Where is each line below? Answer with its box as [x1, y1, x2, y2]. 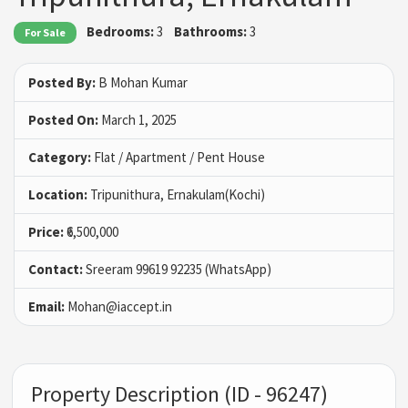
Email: [28, 298, 65, 316]
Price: [28, 223, 64, 241]
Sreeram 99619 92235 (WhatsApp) [83, 260, 271, 279]
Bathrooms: [173, 22, 247, 40]
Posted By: [28, 74, 96, 92]
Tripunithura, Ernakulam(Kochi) [87, 186, 265, 204]
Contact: [28, 260, 83, 279]
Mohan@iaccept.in [65, 298, 172, 316]
